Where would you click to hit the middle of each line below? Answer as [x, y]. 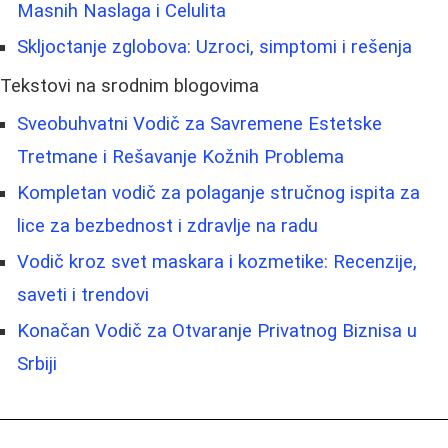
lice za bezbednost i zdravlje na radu [167, 226]
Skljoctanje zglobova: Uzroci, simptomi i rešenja [214, 47]
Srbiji [37, 364]
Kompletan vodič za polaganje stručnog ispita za [218, 193]
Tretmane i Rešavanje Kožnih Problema [180, 157]
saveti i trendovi [83, 295]
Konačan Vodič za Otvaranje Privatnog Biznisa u [217, 331]
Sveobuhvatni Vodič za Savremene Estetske [199, 124]
